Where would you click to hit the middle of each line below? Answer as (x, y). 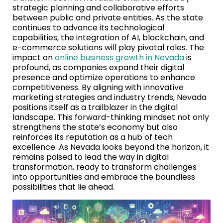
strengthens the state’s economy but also (95, 127)
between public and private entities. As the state (108, 17)
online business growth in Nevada (119, 57)
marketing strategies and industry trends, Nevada (110, 97)
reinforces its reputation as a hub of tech (93, 137)
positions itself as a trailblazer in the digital (95, 107)
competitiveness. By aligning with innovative (98, 87)
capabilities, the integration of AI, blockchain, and (108, 37)
